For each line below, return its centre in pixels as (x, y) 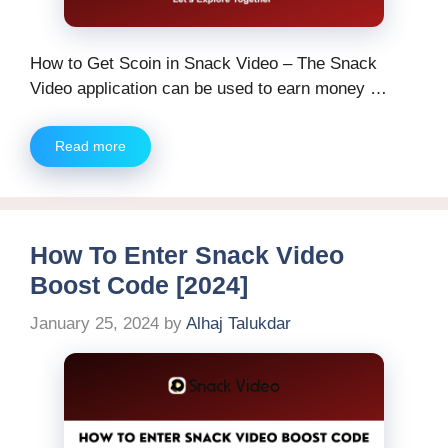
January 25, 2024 (94, 323)
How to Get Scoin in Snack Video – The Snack (203, 63)
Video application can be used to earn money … (208, 88)
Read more (90, 146)
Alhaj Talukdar (238, 323)
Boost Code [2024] (139, 285)
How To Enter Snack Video (187, 255)
